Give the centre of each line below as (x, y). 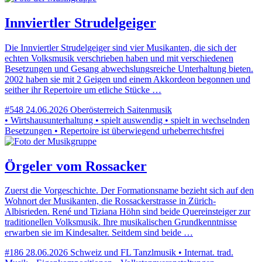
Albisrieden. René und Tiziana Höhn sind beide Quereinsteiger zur (127, 212)
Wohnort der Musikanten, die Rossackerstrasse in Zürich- (110, 201)
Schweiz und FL (101, 253)
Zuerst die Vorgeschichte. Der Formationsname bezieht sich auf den (129, 191)
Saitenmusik (149, 109)
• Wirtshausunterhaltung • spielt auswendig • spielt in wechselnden (127, 120)
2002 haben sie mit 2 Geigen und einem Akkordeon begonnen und (127, 79)
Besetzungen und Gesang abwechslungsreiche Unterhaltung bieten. (129, 68)
